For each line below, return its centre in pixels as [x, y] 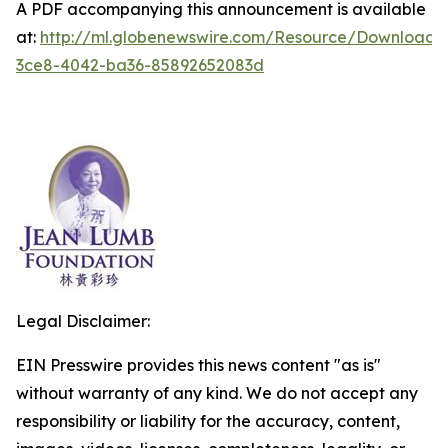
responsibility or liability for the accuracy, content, [208, 421]
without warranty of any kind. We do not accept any [217, 393]
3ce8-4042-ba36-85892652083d [140, 65]
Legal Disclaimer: [83, 321]
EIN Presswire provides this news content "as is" [198, 365]
